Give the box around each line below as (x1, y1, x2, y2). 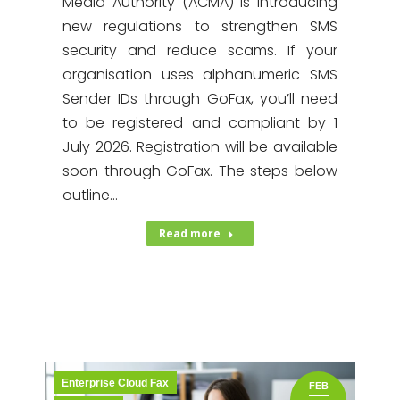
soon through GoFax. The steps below (62, 161, 337, 181)
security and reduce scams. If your (62, 40, 337, 61)
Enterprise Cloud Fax (62, 377, 169, 389)
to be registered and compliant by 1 (62, 112, 337, 133)
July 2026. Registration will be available (62, 137, 337, 157)
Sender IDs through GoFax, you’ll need (62, 88, 337, 109)
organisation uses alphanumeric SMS (62, 64, 337, 85)
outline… (62, 185, 118, 205)
